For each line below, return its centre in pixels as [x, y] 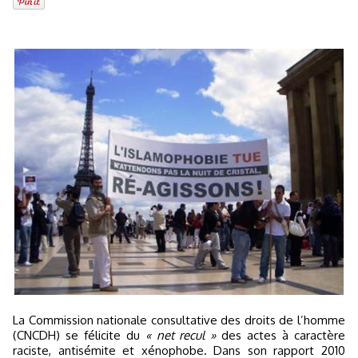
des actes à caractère [281, 336]
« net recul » [181, 336]
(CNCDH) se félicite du [79, 336]
